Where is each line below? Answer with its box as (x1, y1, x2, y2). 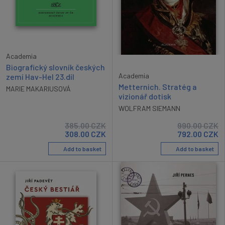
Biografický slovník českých (6, 62, 105, 72)
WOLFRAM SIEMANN (119, 104, 180, 113)
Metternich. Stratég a (119, 82, 197, 92)
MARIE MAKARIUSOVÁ (6, 84, 71, 93)
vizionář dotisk (119, 91, 171, 101)
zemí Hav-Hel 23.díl (6, 71, 74, 81)
